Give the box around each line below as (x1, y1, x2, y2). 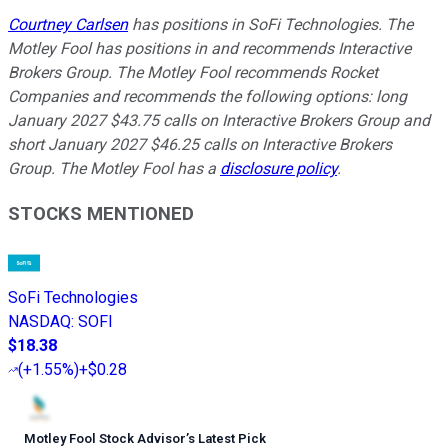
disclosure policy (220, 159, 337, 179)
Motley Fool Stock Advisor (24, 430, 186, 446)
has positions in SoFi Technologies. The (128, 15, 413, 35)
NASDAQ (8, 311, 71, 331)
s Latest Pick (188, 430, 266, 446)
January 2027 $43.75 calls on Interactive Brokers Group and (8, 111, 430, 131)
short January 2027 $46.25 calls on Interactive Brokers (8, 135, 392, 155)
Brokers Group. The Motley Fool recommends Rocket (8, 63, 378, 83)
